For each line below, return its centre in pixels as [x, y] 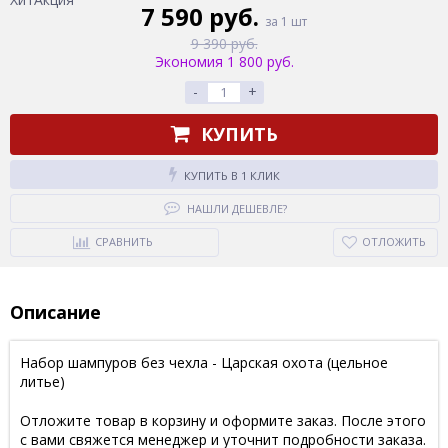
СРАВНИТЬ [124, 241]
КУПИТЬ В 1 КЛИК [231, 175]
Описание [55, 311]
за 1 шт [286, 21]
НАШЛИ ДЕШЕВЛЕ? [236, 208]
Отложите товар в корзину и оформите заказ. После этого [223, 420]
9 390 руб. [224, 43]
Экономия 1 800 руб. [224, 61]
